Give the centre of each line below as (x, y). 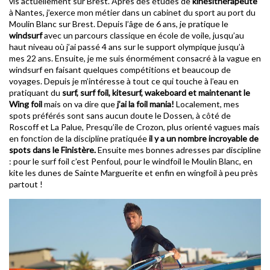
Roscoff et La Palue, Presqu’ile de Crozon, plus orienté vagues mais (134, 127)
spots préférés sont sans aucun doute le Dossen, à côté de (120, 116)
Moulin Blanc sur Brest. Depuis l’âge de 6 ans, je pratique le (119, 24)
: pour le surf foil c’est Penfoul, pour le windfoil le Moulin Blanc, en (131, 162)
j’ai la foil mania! (146, 104)
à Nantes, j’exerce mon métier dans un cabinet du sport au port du (132, 13)
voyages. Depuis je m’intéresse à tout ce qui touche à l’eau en (124, 81)
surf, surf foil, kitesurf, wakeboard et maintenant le (156, 93)
